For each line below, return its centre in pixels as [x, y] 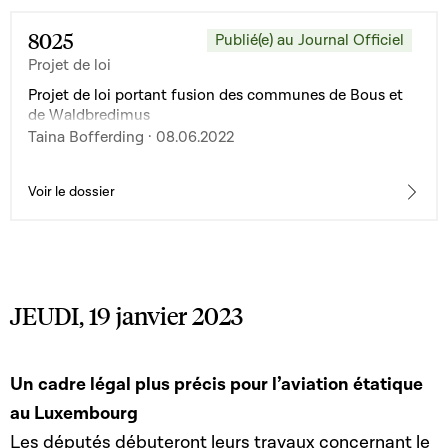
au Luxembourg [74, 413]
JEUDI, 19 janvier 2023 [126, 315]
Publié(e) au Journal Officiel [309, 39]
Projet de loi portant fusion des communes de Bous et [215, 94]
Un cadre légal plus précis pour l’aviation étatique [216, 384]
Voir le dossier [71, 191]
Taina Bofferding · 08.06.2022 [131, 136]
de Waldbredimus [89, 114]
